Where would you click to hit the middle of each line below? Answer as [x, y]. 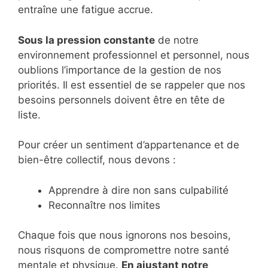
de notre [177, 40]
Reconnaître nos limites [104, 205]
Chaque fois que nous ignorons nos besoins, [124, 235]
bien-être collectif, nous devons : [97, 160]
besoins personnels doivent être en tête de [121, 100]
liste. [29, 115]
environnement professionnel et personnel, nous [134, 55]
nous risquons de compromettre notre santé [124, 250]
